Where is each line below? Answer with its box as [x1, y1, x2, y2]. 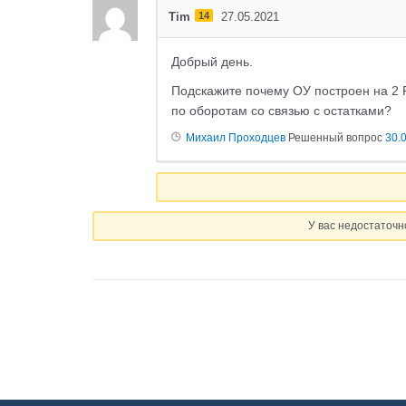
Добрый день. [171, 54, 253, 70]
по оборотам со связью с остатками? [171, 103, 391, 119]
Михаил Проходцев [186, 131, 285, 145]
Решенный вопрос [285, 131, 385, 145]
